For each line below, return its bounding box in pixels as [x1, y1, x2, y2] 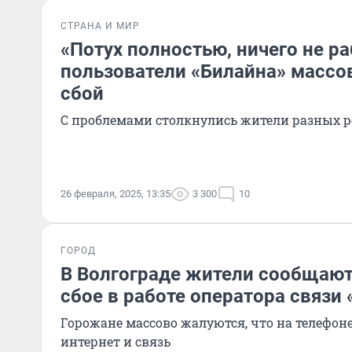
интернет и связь [60, 333, 170, 350]
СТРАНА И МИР [60, 20, 140, 31]
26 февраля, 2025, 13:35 [60, 188, 170, 200]
